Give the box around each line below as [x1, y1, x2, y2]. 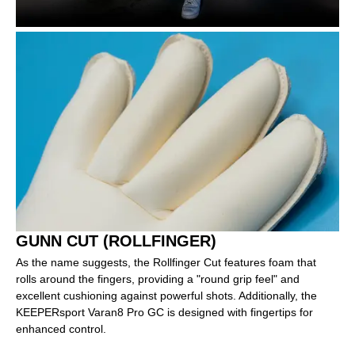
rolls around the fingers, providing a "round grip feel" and [16, 273, 300, 286]
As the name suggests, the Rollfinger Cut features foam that [16, 256, 316, 269]
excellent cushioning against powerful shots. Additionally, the [16, 289, 317, 303]
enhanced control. [16, 323, 106, 336]
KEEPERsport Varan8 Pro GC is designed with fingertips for [16, 306, 313, 319]
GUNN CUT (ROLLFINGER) [16, 232, 216, 250]
